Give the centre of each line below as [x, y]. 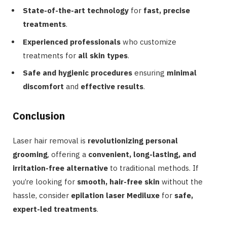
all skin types [103, 55]
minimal [182, 73]
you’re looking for [45, 182]
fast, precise [167, 11]
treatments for [50, 55]
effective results [112, 87]
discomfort [43, 87]
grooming [30, 155]
